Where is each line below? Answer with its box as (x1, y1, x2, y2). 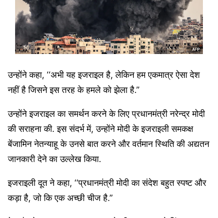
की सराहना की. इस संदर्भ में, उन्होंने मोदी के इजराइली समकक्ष (8, 123, 193, 134)
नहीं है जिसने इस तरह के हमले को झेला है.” (8, 84, 140, 95)
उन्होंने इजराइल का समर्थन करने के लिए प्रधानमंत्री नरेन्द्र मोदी (8, 108, 205, 119)
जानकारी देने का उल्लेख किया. (8, 153, 104, 164)
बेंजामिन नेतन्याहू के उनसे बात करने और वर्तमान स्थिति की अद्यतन (8, 138, 209, 149)
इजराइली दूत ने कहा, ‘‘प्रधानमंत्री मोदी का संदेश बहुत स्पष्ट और (8, 177, 206, 188)
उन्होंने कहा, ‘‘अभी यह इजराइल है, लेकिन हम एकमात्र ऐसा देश (8, 69, 200, 80)
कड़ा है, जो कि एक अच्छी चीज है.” (8, 192, 113, 203)
